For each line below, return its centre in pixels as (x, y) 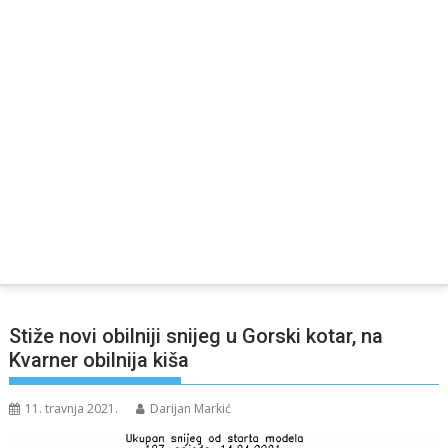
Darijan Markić (191, 408)
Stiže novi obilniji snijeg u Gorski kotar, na (196, 335)
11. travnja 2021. (72, 408)
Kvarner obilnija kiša (99, 359)
